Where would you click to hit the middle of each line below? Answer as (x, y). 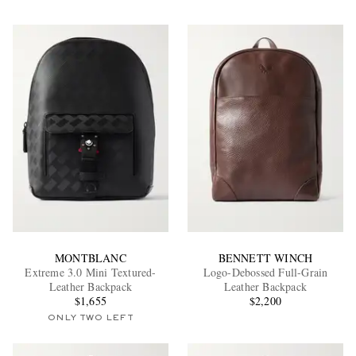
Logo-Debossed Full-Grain (265, 272)
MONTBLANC (91, 257)
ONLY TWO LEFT (91, 317)
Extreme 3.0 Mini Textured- (91, 272)
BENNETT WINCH (265, 257)
